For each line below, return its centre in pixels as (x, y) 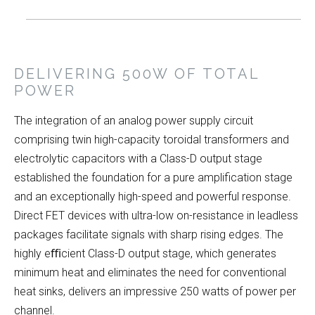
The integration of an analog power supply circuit (134, 121)
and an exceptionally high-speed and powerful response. (153, 197)
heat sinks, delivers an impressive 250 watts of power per (155, 292)
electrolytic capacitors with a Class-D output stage (138, 159)
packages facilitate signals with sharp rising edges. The (149, 235)
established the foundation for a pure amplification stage (153, 178)
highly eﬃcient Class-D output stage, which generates (145, 254)
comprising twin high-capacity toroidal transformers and (152, 140)
